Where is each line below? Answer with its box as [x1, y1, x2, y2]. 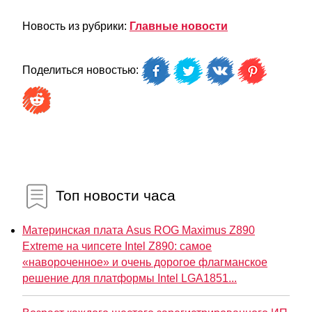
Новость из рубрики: [22, 20, 130, 33]
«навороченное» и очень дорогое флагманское [22, 256, 267, 269]
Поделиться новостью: [22, 64, 141, 77]
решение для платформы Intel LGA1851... [22, 272, 237, 285]
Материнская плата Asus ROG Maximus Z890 [22, 224, 255, 237]
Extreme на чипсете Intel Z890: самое [22, 240, 212, 253]
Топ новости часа [52, 187, 175, 203]
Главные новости [130, 20, 228, 33]
